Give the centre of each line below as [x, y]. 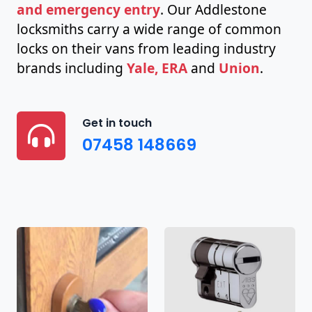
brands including [72, 68]
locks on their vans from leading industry [146, 48]
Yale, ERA [157, 68]
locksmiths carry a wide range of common [149, 29]
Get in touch [117, 123]
